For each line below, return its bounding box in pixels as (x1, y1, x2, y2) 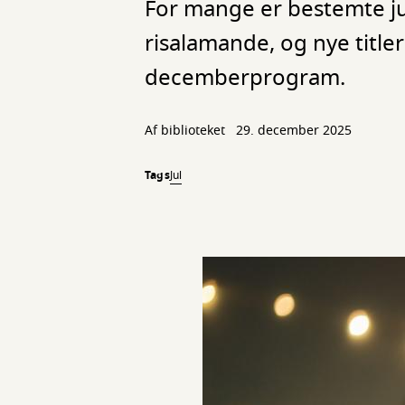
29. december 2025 (236, 121, 352, 140)
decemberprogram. (145, 61, 345, 94)
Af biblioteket (145, 121, 229, 140)
